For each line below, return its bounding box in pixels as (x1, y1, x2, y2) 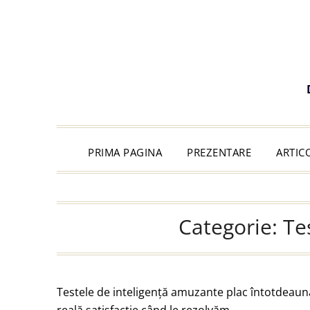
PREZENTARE (187, 145, 251, 159)
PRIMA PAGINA (88, 145, 162, 159)
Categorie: (178, 212, 283, 241)
